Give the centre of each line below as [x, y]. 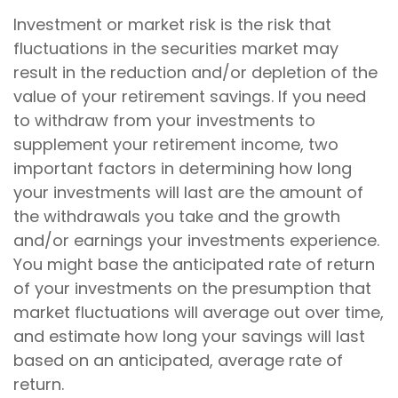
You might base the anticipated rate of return [194, 265]
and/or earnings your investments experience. [196, 241]
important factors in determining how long [183, 169]
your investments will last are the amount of [188, 193]
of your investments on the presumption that [192, 289]
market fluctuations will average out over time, [199, 313]
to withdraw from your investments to [164, 121]
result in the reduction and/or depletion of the [195, 73]
